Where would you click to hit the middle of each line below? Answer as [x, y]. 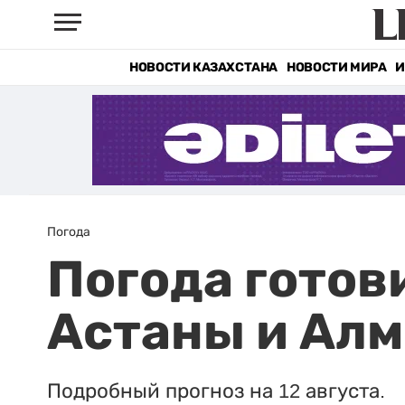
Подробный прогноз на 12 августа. [216, 391]
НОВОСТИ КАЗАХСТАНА [204, 67]
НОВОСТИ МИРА [337, 67]
